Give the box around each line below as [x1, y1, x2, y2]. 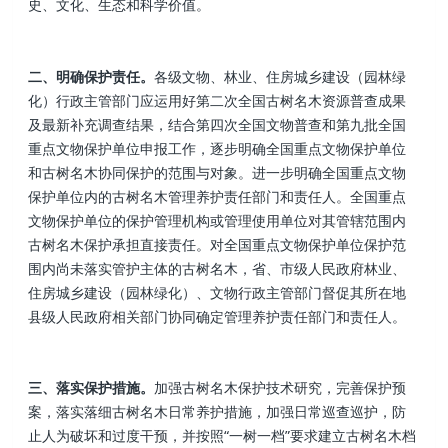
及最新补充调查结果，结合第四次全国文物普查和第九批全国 [28, 114, 407, 134]
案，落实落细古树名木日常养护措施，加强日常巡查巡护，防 [28, 401, 407, 421]
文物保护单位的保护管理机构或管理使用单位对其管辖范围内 [28, 210, 407, 230]
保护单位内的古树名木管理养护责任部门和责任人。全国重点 [28, 186, 407, 206]
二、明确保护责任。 [28, 66, 155, 86]
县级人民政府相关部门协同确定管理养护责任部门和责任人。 [28, 306, 407, 326]
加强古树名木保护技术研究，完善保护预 [154, 377, 407, 397]
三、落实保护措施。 [28, 377, 155, 397]
